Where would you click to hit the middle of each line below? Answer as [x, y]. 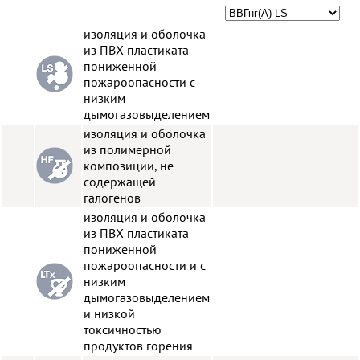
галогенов [112, 197]
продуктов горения [138, 345]
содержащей [120, 181]
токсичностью [123, 329]
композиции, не [129, 165]
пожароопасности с [139, 82]
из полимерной [127, 149]
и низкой [109, 313]
